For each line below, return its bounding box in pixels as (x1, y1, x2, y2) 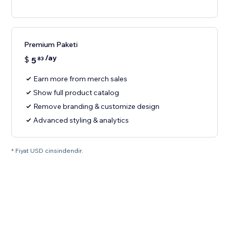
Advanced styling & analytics (33, 116, 129, 125)
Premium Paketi (24, 40, 78, 50)
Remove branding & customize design (33, 102, 160, 111)
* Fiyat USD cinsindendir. (11, 147, 84, 155)
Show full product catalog (33, 88, 120, 98)
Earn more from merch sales (33, 74, 128, 84)
